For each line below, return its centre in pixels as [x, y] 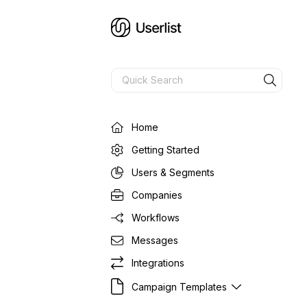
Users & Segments [173, 172]
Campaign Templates [179, 286]
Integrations [158, 263]
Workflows [156, 218]
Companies [157, 195]
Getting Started [165, 150]
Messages [155, 240]
